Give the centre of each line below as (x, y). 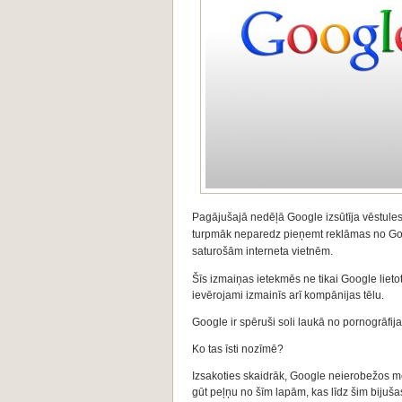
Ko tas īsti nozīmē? (238, 349)
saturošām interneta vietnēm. (264, 251)
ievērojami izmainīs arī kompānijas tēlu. (288, 295)
